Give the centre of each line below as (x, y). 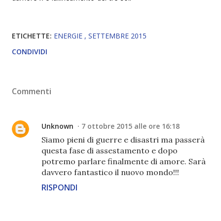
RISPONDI (59, 188)
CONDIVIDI (30, 52)
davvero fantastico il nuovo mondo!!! (110, 172)
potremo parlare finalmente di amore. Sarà (124, 162)
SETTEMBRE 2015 (117, 36)
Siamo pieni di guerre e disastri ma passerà (123, 140)
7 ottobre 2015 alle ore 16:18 (130, 126)
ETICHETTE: (32, 36)
